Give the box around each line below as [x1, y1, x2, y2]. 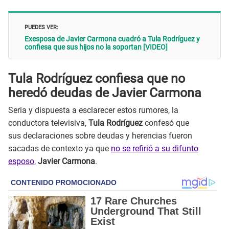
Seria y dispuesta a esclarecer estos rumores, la [8, 105, 178, 116]
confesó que [143, 118, 189, 128]
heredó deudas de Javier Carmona [8, 85, 201, 100]
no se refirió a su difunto [111, 144, 198, 154]
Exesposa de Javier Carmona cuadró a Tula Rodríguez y [25, 35, 200, 43]
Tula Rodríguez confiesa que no [8, 71, 185, 86]
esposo [8, 156, 34, 167]
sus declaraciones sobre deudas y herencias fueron [8, 131, 192, 141]
